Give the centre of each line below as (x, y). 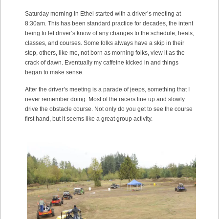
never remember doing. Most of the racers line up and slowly (105, 99)
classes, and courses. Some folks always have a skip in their (105, 43)
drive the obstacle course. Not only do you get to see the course (109, 109)
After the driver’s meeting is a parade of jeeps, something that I (107, 89)
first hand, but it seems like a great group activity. (89, 119)
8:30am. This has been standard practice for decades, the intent (109, 23)
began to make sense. (54, 72)
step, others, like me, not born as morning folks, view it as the (105, 53)
